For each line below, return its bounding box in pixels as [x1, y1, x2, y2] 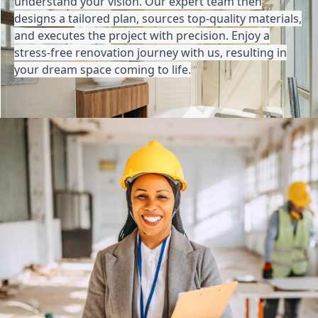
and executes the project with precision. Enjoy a [14, 27, 270, 43]
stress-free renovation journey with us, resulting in [14, 44, 287, 60]
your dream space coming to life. [14, 61, 191, 77]
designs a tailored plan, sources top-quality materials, [14, 10, 302, 26]
